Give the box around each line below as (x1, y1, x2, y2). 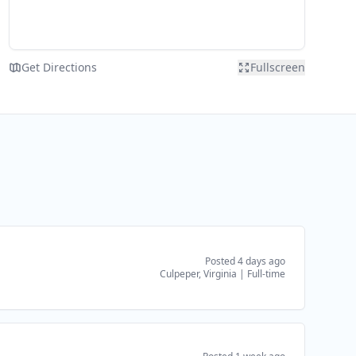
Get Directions (21, 60, 97, 75)
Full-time (247, 267, 285, 281)
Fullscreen (250, 60, 305, 75)
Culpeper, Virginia (160, 267, 237, 281)
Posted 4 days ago (205, 254, 285, 268)
